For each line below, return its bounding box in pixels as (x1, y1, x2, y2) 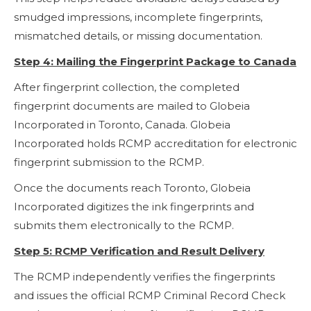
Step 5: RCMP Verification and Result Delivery (14, 244, 264, 258)
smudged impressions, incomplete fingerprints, (14, 10, 262, 24)
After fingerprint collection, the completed (14, 80, 239, 94)
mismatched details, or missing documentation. (14, 28, 262, 42)
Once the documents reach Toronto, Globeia (14, 180, 251, 194)
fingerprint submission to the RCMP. (14, 155, 204, 169)
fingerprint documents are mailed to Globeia (14, 99, 250, 112)
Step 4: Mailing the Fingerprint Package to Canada (14, 54, 296, 68)
